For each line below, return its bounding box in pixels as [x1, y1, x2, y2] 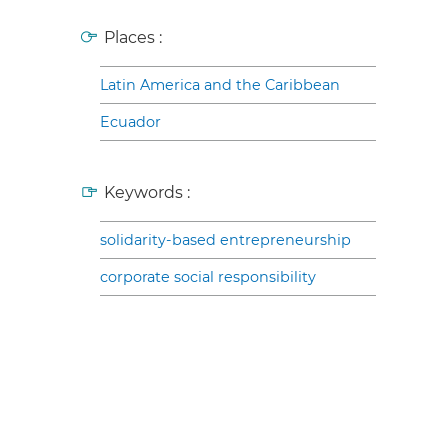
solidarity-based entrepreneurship [100, 230, 351, 249]
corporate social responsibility [100, 267, 316, 286]
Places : [104, 27, 162, 47]
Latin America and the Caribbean [100, 75, 340, 94]
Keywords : [104, 182, 190, 202]
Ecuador [100, 112, 161, 131]
